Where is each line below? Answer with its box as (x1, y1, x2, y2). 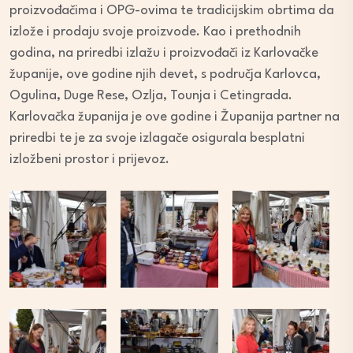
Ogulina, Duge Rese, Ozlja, (9, 88, 170, 102)
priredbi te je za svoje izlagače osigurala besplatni (9, 131, 305, 145)
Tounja (170, 88, 210, 102)
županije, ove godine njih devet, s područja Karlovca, (9, 67, 321, 81)
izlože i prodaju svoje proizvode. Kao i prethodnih (9, 24, 301, 39)
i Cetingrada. (210, 88, 292, 102)
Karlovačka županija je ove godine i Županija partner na (9, 110, 340, 124)
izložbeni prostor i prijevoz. (9, 152, 173, 166)
